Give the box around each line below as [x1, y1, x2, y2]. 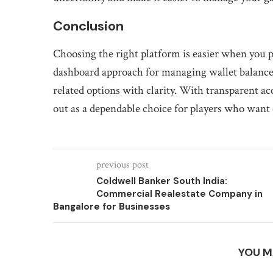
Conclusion [53, 17, 124, 35]
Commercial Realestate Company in [96, 188, 263, 200]
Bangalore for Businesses [53, 200, 170, 213]
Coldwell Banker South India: [96, 175, 227, 187]
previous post [96, 158, 149, 171]
